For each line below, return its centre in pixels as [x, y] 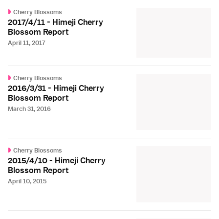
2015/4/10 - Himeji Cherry [57, 160]
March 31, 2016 [29, 109]
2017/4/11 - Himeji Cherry [55, 22]
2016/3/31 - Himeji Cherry [56, 88]
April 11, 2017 [26, 43]
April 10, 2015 [27, 181]
